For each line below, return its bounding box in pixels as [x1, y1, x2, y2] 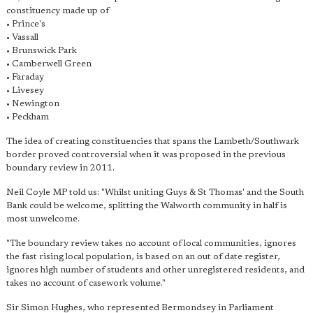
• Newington [6, 99, 59, 108]
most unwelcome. [6, 214, 80, 224]
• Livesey [6, 86, 44, 95]
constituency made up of [6, 6, 109, 15]
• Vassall [6, 33, 38, 42]
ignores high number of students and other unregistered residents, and [6, 265, 305, 275]
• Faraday [6, 73, 44, 82]
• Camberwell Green [6, 59, 92, 68]
